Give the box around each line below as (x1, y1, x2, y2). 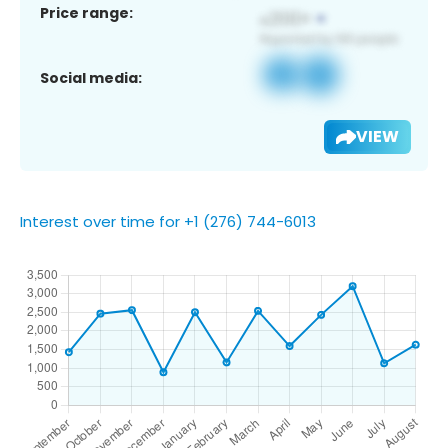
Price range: (40, 2, 133, 23)
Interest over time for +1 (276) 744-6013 (20, 210, 316, 232)
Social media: (40, 67, 142, 88)
